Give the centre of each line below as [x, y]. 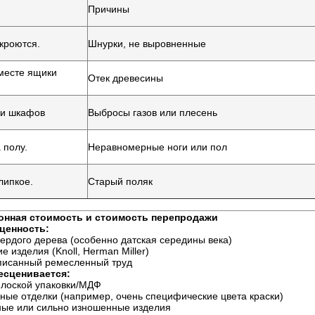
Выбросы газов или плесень [153, 112]
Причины [109, 9]
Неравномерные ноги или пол [157, 147]
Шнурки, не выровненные [147, 44]
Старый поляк [120, 181]
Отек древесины [126, 78]
